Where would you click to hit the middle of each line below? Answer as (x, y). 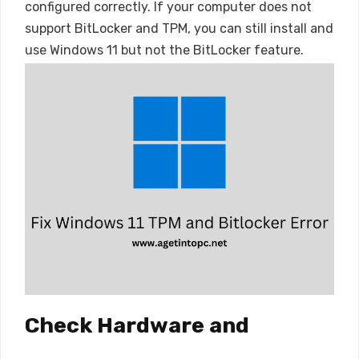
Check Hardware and (137, 326)
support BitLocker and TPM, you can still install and (179, 28)
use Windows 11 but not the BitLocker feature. (164, 50)
